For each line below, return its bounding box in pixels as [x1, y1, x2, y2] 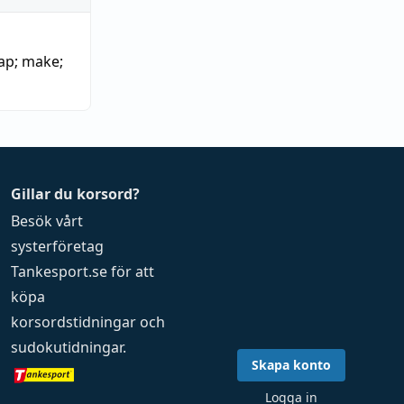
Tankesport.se [11, 262, 108, 281]
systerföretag [11, 236, 105, 256]
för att [107, 262, 155, 281]
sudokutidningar [11, 337, 124, 357]
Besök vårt [11, 211, 84, 231]
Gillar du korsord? [11, 184, 141, 204]
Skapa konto [251, 356, 331, 373]
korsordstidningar [11, 312, 137, 332]
